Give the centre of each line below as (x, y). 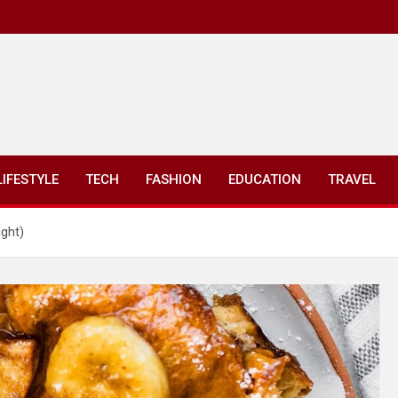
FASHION (174, 179)
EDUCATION (265, 179)
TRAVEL (352, 179)
